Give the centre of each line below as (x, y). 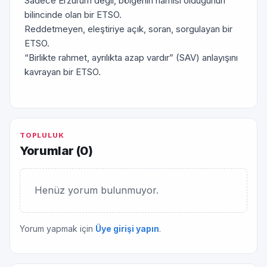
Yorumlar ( (50, 150)
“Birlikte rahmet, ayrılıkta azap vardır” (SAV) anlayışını (131, 58)
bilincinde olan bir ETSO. (73, 15)
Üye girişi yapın (127, 229)
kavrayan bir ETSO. (63, 72)
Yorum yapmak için (58, 229)
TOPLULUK (42, 135)
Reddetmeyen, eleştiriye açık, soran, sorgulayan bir (128, 29)
